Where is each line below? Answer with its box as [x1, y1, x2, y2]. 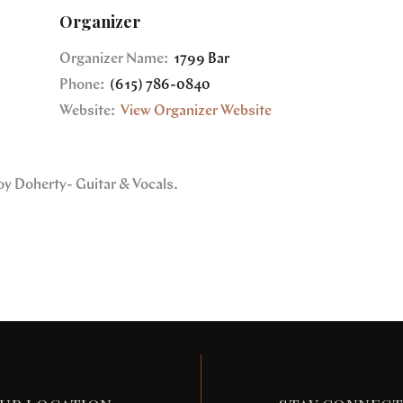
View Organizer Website [121, 104, 272, 120]
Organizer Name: [59, 51, 168, 67]
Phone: [59, 77, 104, 93]
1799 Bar [171, 51, 229, 67]
